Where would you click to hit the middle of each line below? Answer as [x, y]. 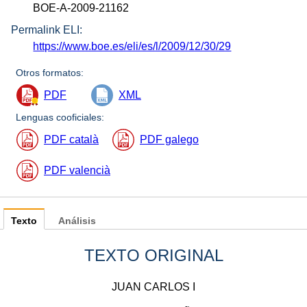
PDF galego [169, 140]
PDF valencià [77, 171]
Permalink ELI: [47, 30]
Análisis [77, 221]
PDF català [71, 140]
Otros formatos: [50, 73]
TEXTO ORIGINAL [153, 256]
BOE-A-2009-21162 [81, 8]
